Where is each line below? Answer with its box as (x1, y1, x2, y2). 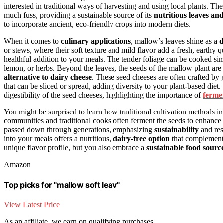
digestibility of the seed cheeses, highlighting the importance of (4, 90, 203, 99)
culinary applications (61, 36, 131, 45)
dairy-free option (113, 134, 170, 143)
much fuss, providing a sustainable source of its (4, 10, 154, 19)
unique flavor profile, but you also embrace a (4, 143, 146, 152)
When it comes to (4, 36, 61, 45)
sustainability (154, 125, 199, 134)
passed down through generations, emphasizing (4, 125, 154, 134)
